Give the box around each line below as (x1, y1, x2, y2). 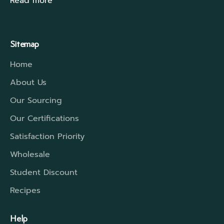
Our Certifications (10, 112, 79, 125)
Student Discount (10, 166, 77, 179)
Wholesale (10, 148, 50, 161)
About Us (10, 76, 46, 89)
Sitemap (10, 38, 39, 50)
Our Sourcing (10, 94, 62, 107)
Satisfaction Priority (10, 130, 84, 143)
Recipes (10, 184, 40, 197)
